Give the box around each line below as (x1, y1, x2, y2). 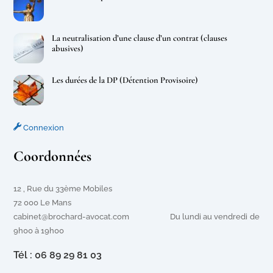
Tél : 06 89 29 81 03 (13, 249, 102, 261)
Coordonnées (13, 147, 92, 166)
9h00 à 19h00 (13, 226, 65, 236)
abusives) (52, 43, 84, 54)
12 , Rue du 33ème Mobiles (13, 184, 113, 194)
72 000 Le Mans (13, 198, 72, 208)
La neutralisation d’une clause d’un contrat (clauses (52, 33, 228, 43)
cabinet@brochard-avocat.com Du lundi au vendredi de (13, 212, 260, 222)
